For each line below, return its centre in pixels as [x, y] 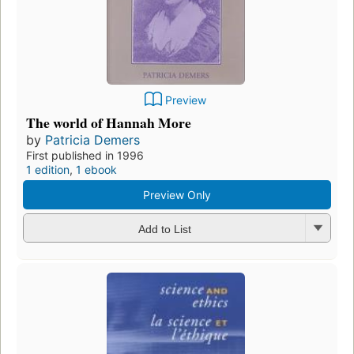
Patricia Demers [92, 140]
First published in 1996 [85, 156]
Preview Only [177, 195]
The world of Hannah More [109, 123]
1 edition [48, 170]
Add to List [164, 229]
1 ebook [96, 170]
